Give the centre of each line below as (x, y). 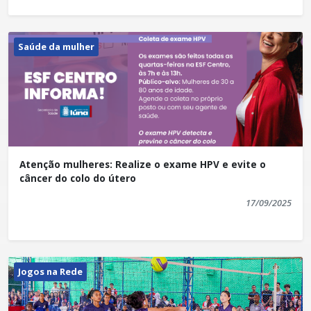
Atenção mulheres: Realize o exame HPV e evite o (143, 165)
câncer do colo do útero (78, 178)
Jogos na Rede (50, 272)
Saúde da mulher (56, 47)
